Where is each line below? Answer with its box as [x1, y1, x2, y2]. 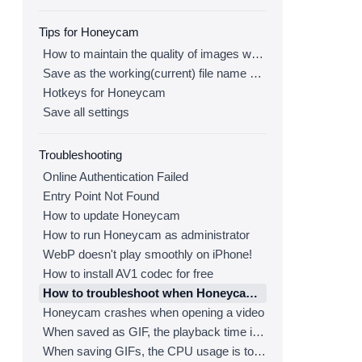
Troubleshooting [39, 148, 122, 162]
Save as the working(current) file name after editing [250, 66, 262, 80]
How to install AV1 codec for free [43, 267, 213, 280]
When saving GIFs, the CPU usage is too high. [254, 344, 266, 358]
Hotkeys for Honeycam [43, 86, 166, 99]
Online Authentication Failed [43, 170, 188, 183]
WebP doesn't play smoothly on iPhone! [43, 247, 252, 261]
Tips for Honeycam [39, 25, 139, 39]
